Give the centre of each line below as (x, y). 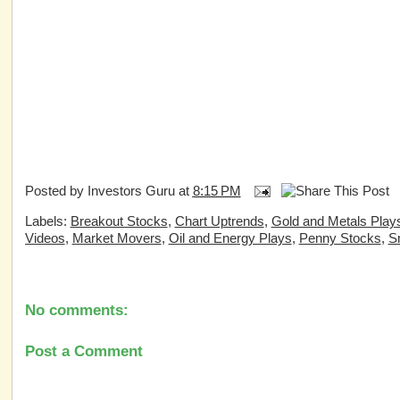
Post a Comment (83, 351)
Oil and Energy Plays (230, 238)
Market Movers (117, 238)
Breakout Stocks (119, 221)
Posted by (56, 191)
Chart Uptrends (219, 221)
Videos (45, 238)
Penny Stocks (340, 238)
